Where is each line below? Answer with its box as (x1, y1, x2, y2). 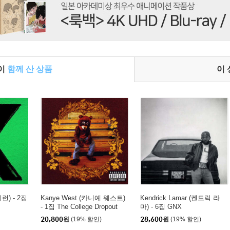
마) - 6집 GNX (140, 203, 182, 210)
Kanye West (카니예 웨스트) (41, 194, 125, 202)
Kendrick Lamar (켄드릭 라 (140, 194, 220, 202)
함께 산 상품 (7, 65, 52, 73)
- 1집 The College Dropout (41, 203, 118, 210)
